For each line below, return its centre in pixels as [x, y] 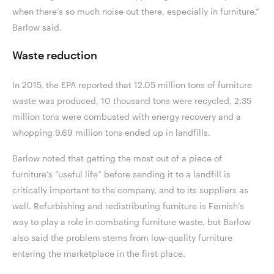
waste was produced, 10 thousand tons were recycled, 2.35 [132, 101]
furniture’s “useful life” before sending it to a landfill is [121, 174]
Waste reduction [56, 55]
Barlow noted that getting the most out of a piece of [117, 158]
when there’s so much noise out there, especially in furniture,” [136, 12]
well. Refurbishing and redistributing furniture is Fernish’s [128, 206]
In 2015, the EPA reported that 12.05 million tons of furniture [132, 85]
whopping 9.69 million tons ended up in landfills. [113, 133]
